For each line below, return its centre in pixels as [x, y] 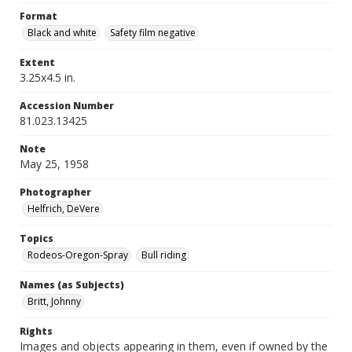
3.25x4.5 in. [48, 77]
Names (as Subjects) [72, 285]
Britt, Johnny [54, 301]
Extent [37, 62]
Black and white [62, 33]
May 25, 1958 [54, 164]
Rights [36, 331]
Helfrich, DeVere [64, 209]
